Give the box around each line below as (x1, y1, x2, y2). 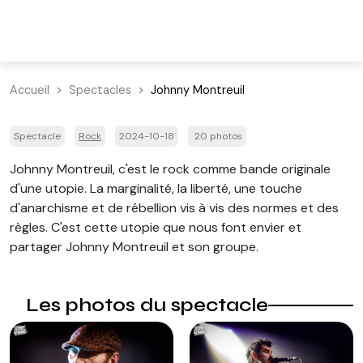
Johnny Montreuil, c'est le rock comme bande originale (10, 160, 331, 177)
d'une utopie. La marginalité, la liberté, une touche (10, 180, 302, 197)
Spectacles (69, 83, 131, 97)
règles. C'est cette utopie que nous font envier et (10, 219, 301, 236)
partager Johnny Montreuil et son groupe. (10, 238, 258, 255)
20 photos (192, 130, 242, 143)
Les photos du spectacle (26, 293, 268, 317)
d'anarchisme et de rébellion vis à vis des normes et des (10, 199, 339, 216)
